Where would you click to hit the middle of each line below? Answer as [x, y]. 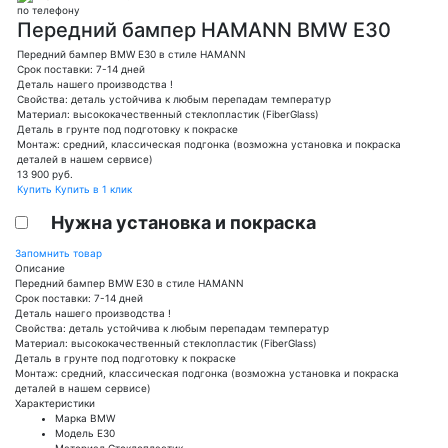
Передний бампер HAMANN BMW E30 [204, 29]
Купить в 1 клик [93, 188]
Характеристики [55, 402]
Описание [40, 267]
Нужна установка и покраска [183, 222]
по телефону [48, 9]
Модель [74, 432]
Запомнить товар [58, 252]
